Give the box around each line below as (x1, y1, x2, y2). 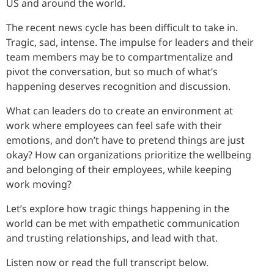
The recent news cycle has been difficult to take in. (6, 20, 238, 34)
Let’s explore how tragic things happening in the (6, 201, 229, 215)
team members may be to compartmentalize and (6, 50, 233, 64)
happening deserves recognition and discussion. (6, 79, 233, 93)
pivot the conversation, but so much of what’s (6, 64, 218, 78)
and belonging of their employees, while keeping (6, 162, 232, 176)
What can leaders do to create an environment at (6, 103, 233, 117)
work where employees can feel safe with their (6, 118, 222, 132)
